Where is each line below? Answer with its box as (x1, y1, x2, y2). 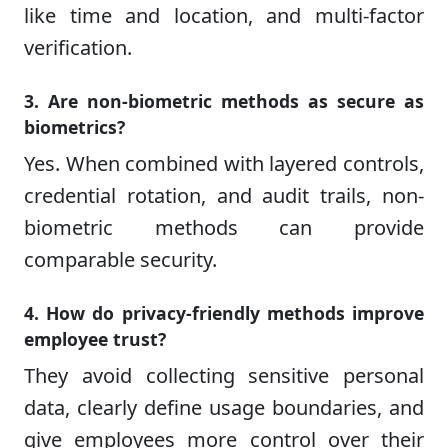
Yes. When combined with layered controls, (24, 149, 424, 177)
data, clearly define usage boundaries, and (24, 393, 424, 421)
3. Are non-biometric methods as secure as (24, 88, 424, 113)
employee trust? (24, 326, 166, 351)
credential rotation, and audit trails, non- (24, 181, 424, 209)
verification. (24, 33, 132, 61)
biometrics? (24, 114, 125, 139)
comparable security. (24, 245, 217, 273)
